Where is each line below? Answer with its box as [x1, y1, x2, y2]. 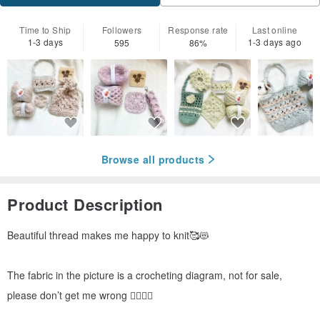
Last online [251, 23, 298, 36]
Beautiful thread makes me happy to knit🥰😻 [7, 228, 209, 243]
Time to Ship [19, 23, 71, 36]
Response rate [168, 23, 229, 36]
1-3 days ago [247, 35, 302, 48]
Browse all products [101, 151, 205, 166]
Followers [101, 23, 142, 36]
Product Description [7, 193, 163, 216]
